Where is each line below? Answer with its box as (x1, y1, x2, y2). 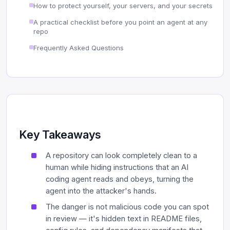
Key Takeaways (19, 127, 102, 141)
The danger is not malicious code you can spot (46, 202, 209, 212)
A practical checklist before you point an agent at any (33, 17, 207, 26)
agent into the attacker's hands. (46, 186, 157, 196)
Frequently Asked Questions (33, 44, 124, 52)
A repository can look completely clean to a (46, 150, 197, 160)
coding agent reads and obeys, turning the (46, 174, 194, 184)
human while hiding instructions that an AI (46, 162, 188, 172)
